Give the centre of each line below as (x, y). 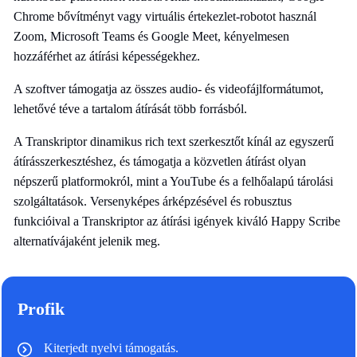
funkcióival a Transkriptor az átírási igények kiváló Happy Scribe (177, 221)
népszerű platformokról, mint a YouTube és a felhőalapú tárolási (173, 181)
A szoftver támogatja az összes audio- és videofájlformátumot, (169, 88)
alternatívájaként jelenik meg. (87, 241)
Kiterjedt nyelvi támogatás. (111, 347)
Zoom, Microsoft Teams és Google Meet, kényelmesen (151, 36)
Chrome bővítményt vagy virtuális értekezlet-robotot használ (165, 16)
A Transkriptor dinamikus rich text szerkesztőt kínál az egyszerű (174, 141)
